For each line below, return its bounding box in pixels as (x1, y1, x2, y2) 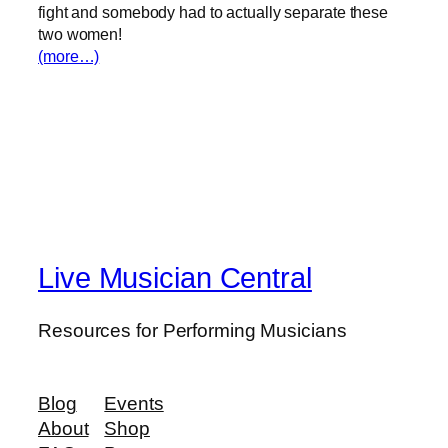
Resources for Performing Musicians (38, 319, 347, 341)
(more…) (38, 46, 100, 65)
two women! (38, 24, 134, 43)
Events (104, 393, 164, 415)
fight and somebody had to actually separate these (38, 2, 389, 21)
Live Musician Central (38, 262, 312, 295)
